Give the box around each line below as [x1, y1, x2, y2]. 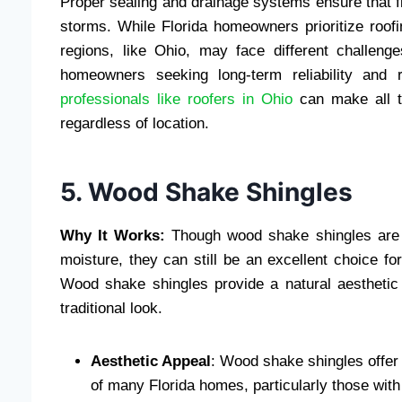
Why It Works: [60, 227, 166, 245]
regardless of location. [60, 115, 209, 133]
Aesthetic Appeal [91, 353, 211, 371]
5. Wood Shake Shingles [60, 177, 353, 208]
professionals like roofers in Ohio [60, 91, 293, 109]
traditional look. [60, 300, 162, 318]
